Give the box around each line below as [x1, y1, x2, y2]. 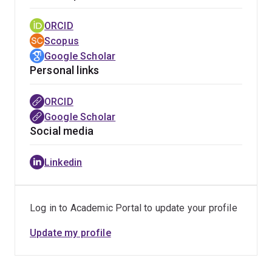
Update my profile [30, 227, 111, 239]
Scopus [44, 35, 79, 47]
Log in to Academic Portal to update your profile [30, 202, 237, 214]
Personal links [30, 64, 100, 76]
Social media [30, 124, 93, 137]
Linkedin [44, 157, 83, 168]
